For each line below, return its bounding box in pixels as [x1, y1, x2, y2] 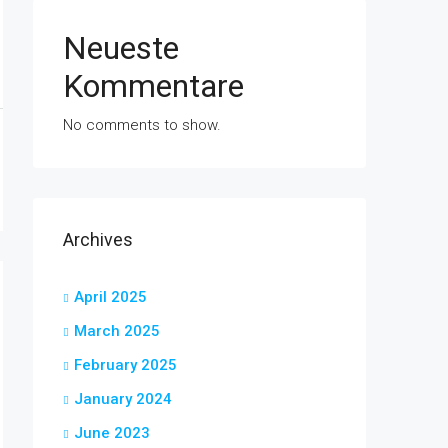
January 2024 [74, 390, 172, 408]
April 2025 [74, 288, 147, 306]
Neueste [63, 29, 179, 67]
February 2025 [74, 356, 177, 374]
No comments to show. [63, 116, 221, 134]
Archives [63, 229, 133, 250]
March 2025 [74, 322, 160, 340]
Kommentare [63, 67, 244, 105]
